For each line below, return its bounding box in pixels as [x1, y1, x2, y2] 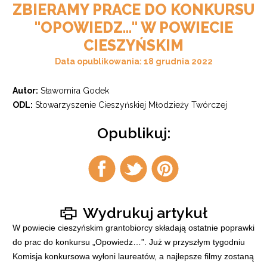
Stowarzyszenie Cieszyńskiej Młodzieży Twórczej [35, 100, 227, 110]
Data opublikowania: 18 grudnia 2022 [54, 56, 213, 66]
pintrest [151, 178, 185, 190]
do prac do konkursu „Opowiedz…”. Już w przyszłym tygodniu [13, 237, 245, 247]
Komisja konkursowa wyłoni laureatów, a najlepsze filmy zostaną [13, 252, 254, 262]
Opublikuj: [97, 123, 170, 142]
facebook [88, 178, 131, 190]
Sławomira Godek [41, 85, 109, 95]
